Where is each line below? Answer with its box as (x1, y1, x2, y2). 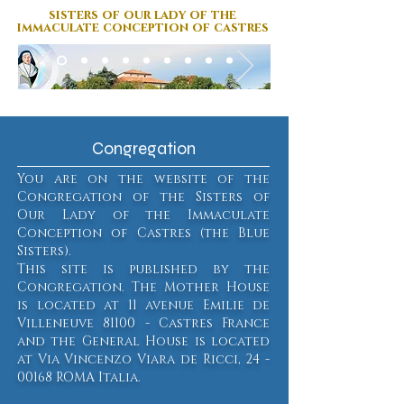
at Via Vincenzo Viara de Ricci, (17, 351, 246, 368)
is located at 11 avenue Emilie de (17, 297, 270, 314)
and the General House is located (17, 333, 270, 350)
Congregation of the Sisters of (17, 188, 270, 206)
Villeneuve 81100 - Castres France (17, 315, 270, 332)
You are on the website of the (17, 170, 270, 188)
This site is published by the (17, 261, 270, 278)
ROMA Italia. (52, 369, 141, 386)
